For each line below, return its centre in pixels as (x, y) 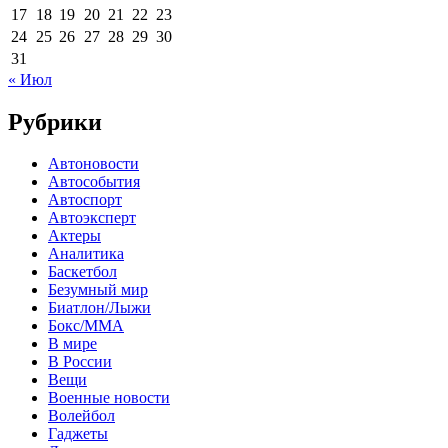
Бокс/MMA (86, 326)
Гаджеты (78, 434)
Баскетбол (82, 272)
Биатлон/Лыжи (99, 308)
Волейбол (81, 416)
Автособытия (94, 182)
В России (80, 362)
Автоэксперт (92, 218)
